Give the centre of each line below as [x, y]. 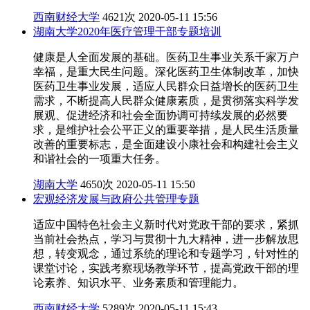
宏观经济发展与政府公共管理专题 [116, 199]
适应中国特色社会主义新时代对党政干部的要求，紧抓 [166, 224]
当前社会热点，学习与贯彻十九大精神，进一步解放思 [166, 239]
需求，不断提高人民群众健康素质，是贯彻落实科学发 [166, 100]
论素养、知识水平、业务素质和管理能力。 [138, 282]
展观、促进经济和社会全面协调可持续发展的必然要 [161, 115]
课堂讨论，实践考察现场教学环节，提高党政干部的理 [166, 268]
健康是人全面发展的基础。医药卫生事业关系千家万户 [166, 57]
